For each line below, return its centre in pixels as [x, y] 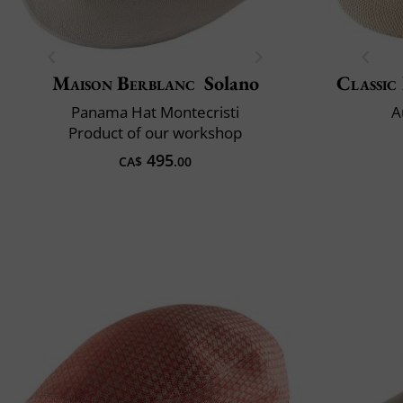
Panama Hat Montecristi [155, 112]
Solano [231, 83]
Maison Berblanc [124, 83]
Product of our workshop [155, 132]
